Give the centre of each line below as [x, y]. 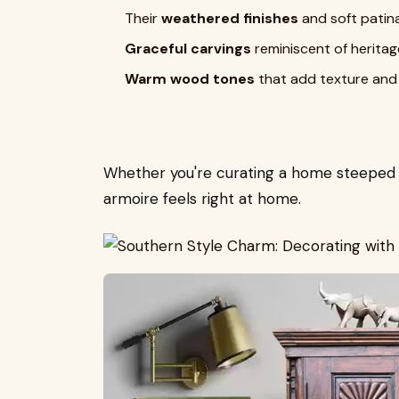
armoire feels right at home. [202, 198]
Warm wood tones [190, 78]
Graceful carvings [188, 48]
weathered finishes [230, 18]
